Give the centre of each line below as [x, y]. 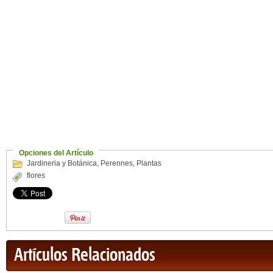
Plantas [149, 163]
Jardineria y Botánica [62, 163]
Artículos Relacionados [85, 256]
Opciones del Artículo [56, 153]
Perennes [117, 163]
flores [36, 175]
